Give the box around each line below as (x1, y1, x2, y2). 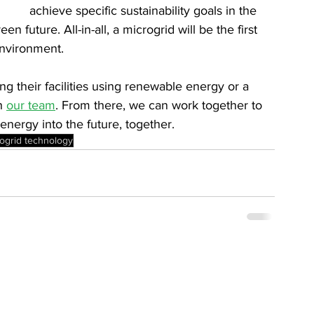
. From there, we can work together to (55, 98, 266, 113)
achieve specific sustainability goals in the (29, 4, 260, 18)
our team (6, 98, 55, 113)
